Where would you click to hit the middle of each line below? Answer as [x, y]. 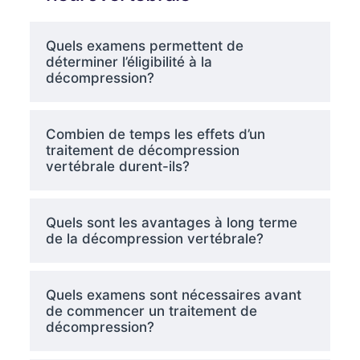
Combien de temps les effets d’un [155, 134]
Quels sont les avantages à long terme [171, 222]
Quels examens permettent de [144, 45]
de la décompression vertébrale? [154, 238]
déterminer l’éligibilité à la [129, 61]
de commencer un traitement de [151, 311]
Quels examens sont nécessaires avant [173, 295]
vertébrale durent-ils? [117, 166]
